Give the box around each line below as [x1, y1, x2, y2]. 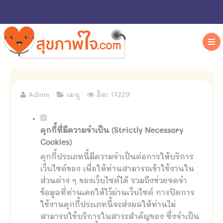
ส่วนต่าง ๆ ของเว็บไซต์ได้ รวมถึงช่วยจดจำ [40, 177, 187, 185]
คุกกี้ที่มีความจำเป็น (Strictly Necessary [40, 127, 183, 134]
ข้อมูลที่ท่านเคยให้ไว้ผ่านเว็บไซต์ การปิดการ [40, 189, 195, 197]
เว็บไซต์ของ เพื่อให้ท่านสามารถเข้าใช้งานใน [40, 165, 194, 173]
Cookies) [40, 139, 72, 146]
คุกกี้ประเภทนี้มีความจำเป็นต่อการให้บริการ [40, 153, 194, 161]
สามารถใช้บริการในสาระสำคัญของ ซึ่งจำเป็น [40, 213, 199, 221]
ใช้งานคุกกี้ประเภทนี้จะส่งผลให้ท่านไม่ [40, 201, 176, 209]
